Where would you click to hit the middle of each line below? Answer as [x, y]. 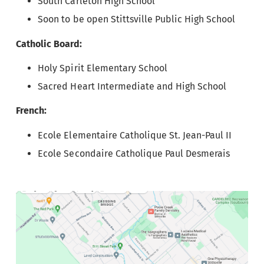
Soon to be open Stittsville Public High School [137, 19]
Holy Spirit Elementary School [103, 68]
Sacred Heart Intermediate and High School [132, 87]
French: [31, 111]
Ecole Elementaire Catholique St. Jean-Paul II [135, 135]
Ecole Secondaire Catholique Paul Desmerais [134, 153]
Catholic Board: [50, 44]
